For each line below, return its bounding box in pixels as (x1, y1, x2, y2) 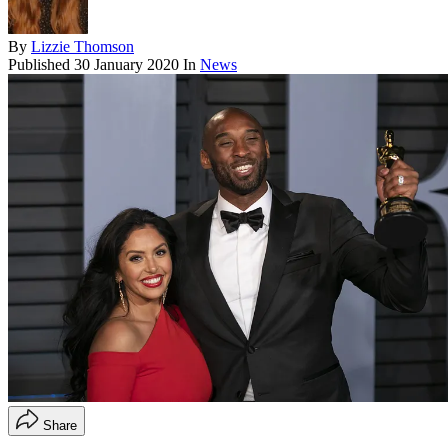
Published (8, 56, 74, 74)
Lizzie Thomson (31, 38, 134, 56)
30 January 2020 (74, 56, 179, 74)
